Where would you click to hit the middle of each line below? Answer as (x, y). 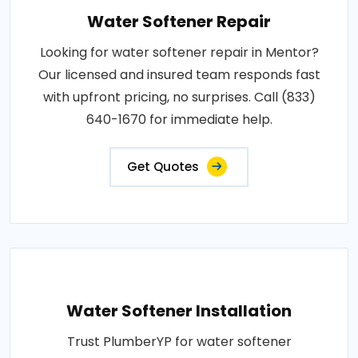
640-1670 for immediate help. (179, 119)
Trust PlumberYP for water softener (179, 342)
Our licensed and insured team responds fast (179, 75)
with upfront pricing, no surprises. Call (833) (179, 97)
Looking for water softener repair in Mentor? (179, 52)
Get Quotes (163, 167)
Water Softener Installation (179, 311)
